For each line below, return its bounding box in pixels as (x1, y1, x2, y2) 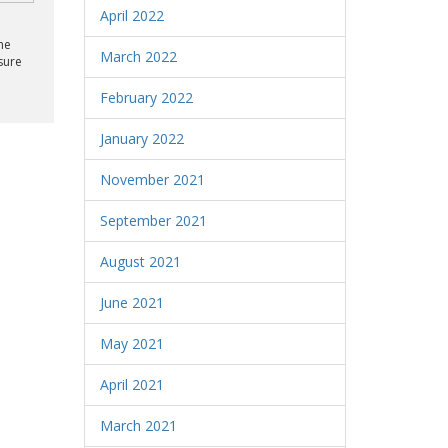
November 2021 (99, 170, 205, 189)
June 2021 (99, 293, 164, 312)
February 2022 (99, 88, 193, 107)
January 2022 (99, 129, 184, 148)
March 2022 (99, 47, 177, 66)
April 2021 (99, 375, 164, 394)
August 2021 (99, 252, 181, 271)
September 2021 (99, 211, 207, 230)
